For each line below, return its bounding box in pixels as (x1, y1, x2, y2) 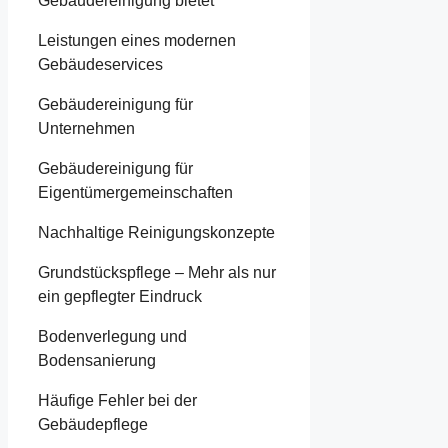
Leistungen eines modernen (38, 31, 236, 49)
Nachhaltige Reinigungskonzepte (38, 223, 275, 241)
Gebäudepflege (38, 415, 148, 433)
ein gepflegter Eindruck (38, 287, 202, 305)
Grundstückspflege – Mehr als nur (38, 263, 276, 281)
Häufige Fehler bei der (38, 391, 197, 409)
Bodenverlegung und (38, 327, 187, 345)
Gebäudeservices (38, 55, 163, 73)
